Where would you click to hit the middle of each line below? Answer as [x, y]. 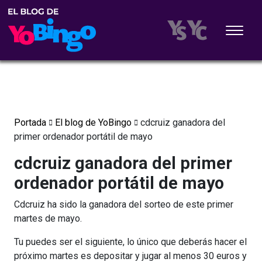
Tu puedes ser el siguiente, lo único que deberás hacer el [130, 242]
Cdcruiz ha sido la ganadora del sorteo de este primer [124, 204]
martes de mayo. [48, 218]
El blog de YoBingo [93, 123]
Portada [30, 123]
